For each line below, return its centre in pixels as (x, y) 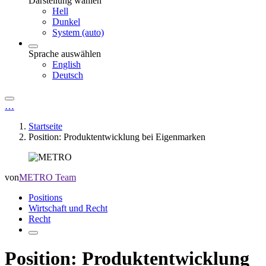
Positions (45, 197)
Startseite (45, 126)
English (66, 64)
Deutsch (68, 75)
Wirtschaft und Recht (68, 208)
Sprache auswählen (65, 54)
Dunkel (66, 22)
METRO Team (47, 177)
